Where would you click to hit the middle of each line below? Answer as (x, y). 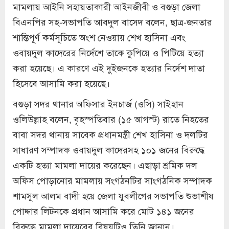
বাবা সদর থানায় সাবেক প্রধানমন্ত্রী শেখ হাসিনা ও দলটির (110, 134)
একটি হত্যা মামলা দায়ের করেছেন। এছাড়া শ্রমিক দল (105, 164)
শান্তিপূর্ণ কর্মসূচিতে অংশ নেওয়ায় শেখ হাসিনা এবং (99, 37)
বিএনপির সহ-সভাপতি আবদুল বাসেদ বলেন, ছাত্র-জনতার (112, 21)
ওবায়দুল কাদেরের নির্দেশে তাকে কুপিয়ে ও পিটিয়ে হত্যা (108, 52)
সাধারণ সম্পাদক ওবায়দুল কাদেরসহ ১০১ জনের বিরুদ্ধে (109, 149)
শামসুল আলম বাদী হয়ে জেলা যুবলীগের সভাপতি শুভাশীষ (113, 195)
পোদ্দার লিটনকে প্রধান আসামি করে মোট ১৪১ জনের (104, 210)
